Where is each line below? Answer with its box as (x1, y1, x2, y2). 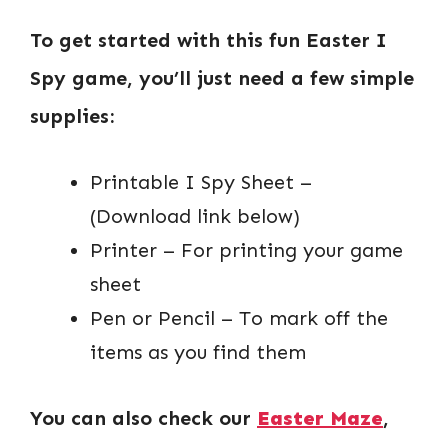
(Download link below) (90, 203, 300, 228)
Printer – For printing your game (90, 237, 403, 262)
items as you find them (90, 339, 306, 364)
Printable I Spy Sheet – (90, 169, 312, 194)
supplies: (30, 103, 114, 128)
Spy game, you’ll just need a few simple (30, 65, 414, 90)
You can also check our (30, 405, 257, 430)
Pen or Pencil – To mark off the (90, 305, 388, 330)
